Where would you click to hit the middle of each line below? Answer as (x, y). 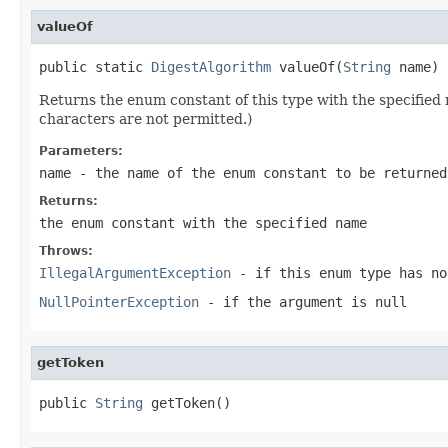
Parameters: (81, 150)
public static (95, 66)
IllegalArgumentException (135, 272)
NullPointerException (119, 301)
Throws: (66, 250)
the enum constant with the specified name (203, 222)
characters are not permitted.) (145, 118)
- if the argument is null (303, 301)
